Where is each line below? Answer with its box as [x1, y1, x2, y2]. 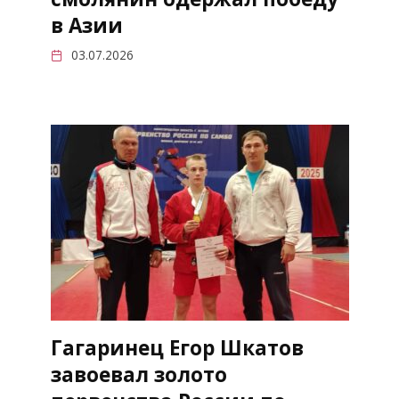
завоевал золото [50, 361, 227, 389]
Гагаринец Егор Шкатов [50, 334, 304, 362]
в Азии [50, 11, 123, 39]
